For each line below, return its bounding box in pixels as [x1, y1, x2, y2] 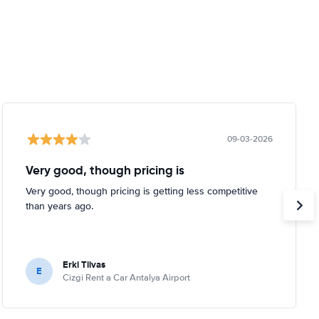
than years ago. [25, 199, 93, 212]
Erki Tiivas [62, 257, 105, 271]
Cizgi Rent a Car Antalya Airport [62, 271, 190, 283]
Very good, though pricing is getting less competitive [25, 184, 258, 197]
